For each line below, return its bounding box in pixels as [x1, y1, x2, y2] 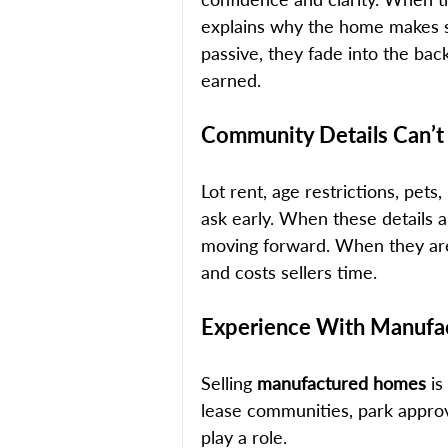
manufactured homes [257, 371, 426, 394]
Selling [201, 371, 257, 394]
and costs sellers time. [201, 260, 377, 283]
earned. [201, 68, 261, 91]
